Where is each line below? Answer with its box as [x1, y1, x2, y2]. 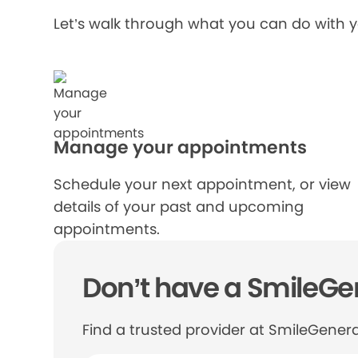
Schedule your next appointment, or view [54, 174, 352, 194]
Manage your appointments [54, 135, 308, 160]
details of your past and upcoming [54, 197, 304, 217]
